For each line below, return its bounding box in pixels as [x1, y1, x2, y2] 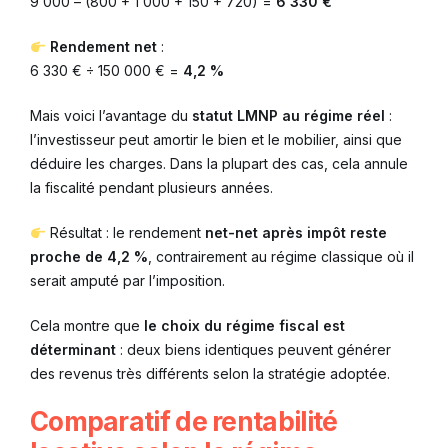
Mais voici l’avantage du [30, 107, 192, 125]
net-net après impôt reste [204, 224, 387, 242]
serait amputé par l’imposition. [30, 272, 225, 290]
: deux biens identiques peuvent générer [116, 341, 391, 359]
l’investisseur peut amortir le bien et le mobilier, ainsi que [30, 131, 402, 149]
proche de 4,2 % [30, 248, 148, 266]
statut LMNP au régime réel [192, 107, 385, 125]
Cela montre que [30, 317, 144, 335]
